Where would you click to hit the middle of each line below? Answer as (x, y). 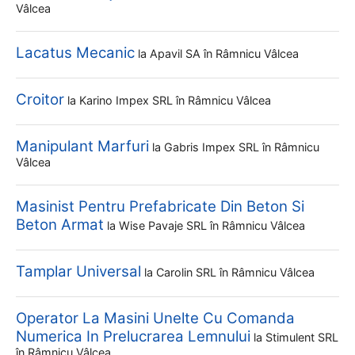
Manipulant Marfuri (82, 146)
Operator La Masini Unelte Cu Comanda (155, 318)
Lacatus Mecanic (75, 53)
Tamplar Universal (78, 271)
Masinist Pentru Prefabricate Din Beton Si (160, 206)
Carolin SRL (188, 272)
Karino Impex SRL (128, 100)
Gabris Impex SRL (213, 147)
